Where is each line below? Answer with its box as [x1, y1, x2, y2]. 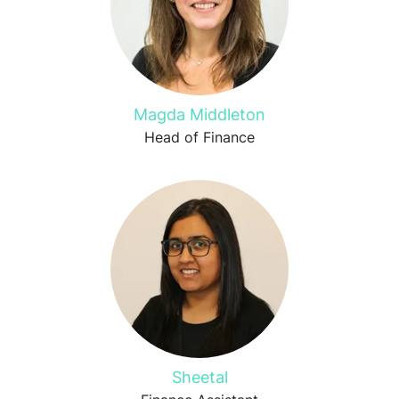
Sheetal [171, 368, 228, 387]
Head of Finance [144, 128, 255, 146]
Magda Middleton [134, 105, 265, 124]
